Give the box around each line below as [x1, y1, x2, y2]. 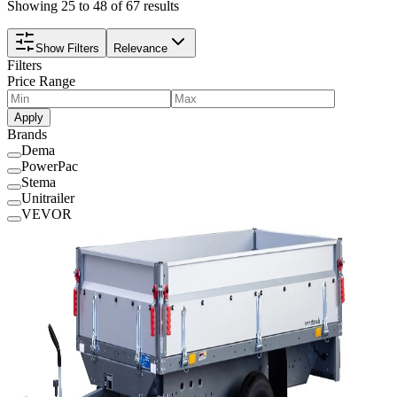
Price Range [7, 73, 75, 89]
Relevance [113, 41, 167, 55]
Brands [7, 126, 47, 142]
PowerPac [21, 158, 78, 174]
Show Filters [35, 41, 99, 55]
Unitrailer [21, 190, 74, 206]
